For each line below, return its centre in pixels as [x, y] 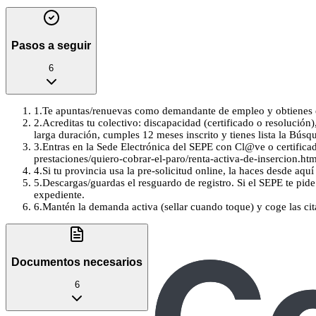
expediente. [59, 195]
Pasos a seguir [51, 45]
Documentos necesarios [77, 262]
